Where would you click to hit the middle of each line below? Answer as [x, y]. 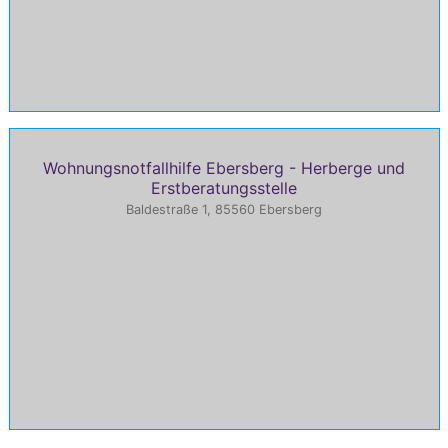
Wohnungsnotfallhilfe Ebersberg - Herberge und [224, 167]
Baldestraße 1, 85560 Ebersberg [224, 209]
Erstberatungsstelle [224, 187]
